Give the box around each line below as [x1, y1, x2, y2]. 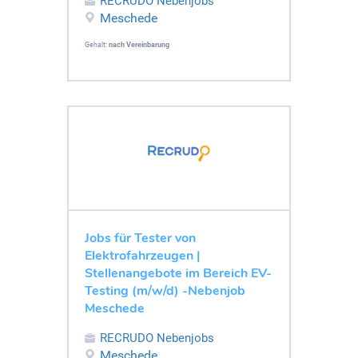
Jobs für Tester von [85, 229, 196, 247]
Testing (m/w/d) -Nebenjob [85, 281, 245, 300]
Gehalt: [85, 40, 109, 49]
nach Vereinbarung [109, 40, 169, 49]
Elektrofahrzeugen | [85, 246, 200, 265]
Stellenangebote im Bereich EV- [85, 264, 272, 282]
